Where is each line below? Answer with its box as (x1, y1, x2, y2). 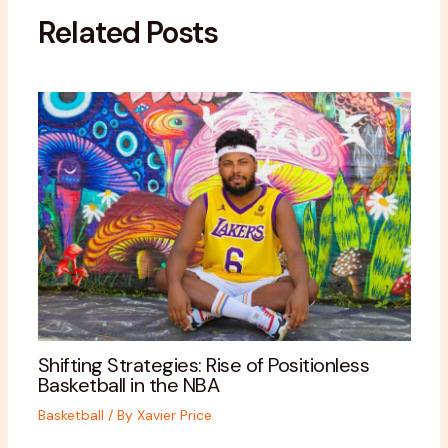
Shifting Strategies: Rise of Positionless (37, 351, 369, 378)
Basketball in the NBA (37, 371, 219, 398)
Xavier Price (136, 405, 212, 424)
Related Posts (37, 13, 218, 53)
